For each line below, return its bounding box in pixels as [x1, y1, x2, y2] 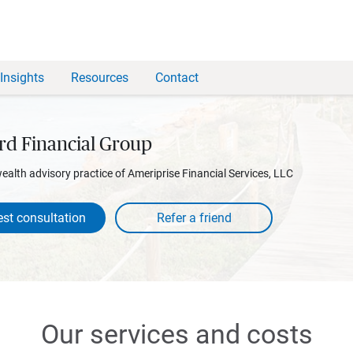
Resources [71, 70, 128, 85]
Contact [155, 70, 199, 85]
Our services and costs [40, 318, 313, 350]
